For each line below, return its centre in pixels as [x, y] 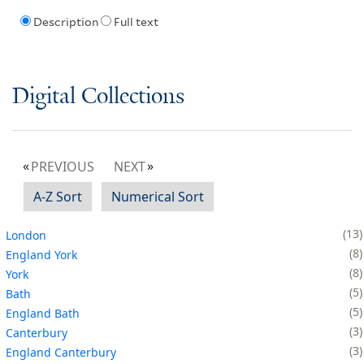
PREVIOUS [63, 166]
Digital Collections [98, 97]
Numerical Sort [158, 196]
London [26, 235]
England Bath [43, 313]
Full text [136, 22]
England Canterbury [61, 352]
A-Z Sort [58, 196]
